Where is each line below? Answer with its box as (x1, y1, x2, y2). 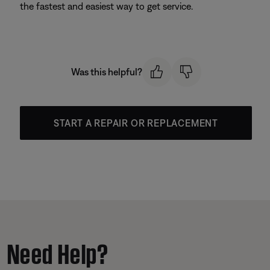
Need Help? (7, 234, 109, 268)
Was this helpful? (71, 66, 142, 78)
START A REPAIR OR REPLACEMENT (53, 117, 219, 128)
